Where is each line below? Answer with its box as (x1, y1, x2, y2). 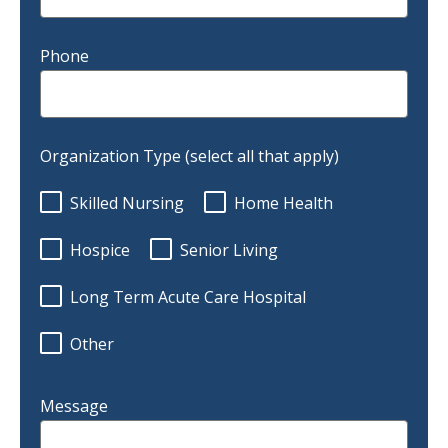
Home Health (234, 192, 333, 215)
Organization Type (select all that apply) (40, 145, 339, 168)
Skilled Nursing (70, 192, 184, 215)
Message (40, 395, 108, 418)
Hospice (70, 239, 130, 262)
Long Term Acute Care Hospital (70, 286, 306, 309)
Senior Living (180, 239, 278, 262)
